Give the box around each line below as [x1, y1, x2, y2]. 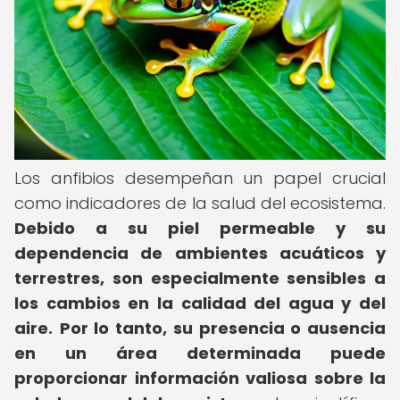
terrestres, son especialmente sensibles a [14, 267, 386, 289]
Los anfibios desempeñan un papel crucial [14, 167, 386, 189]
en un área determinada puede [14, 342, 386, 364]
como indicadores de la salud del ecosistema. [14, 192, 386, 214]
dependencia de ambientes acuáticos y [14, 242, 386, 264]
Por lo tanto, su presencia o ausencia [59, 317, 387, 339]
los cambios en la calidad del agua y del [14, 292, 386, 314]
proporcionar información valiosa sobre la [14, 367, 386, 389]
